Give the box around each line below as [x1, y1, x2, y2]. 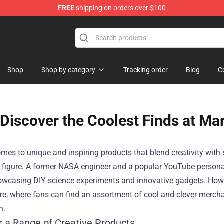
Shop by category [41, 66, 95, 74]
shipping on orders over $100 [74, 4, 166, 12]
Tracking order [123, 66, 168, 74]
